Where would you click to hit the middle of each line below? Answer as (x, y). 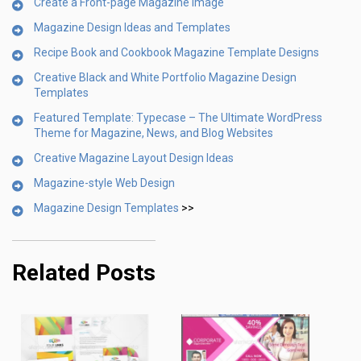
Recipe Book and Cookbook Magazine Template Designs (176, 52)
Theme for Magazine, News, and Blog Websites (154, 133)
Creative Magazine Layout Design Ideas (134, 158)
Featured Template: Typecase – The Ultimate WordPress (178, 117)
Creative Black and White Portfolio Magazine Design (165, 77)
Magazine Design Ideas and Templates (132, 27)
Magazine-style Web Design (104, 183)
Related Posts (84, 272)
